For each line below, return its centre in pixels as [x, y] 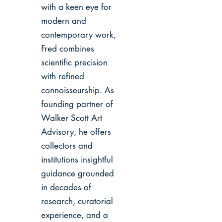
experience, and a [75, 215]
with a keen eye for [76, 7]
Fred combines [68, 49]
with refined [63, 76]
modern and [64, 21]
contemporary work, [79, 35]
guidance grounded [78, 173]
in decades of [66, 187]
